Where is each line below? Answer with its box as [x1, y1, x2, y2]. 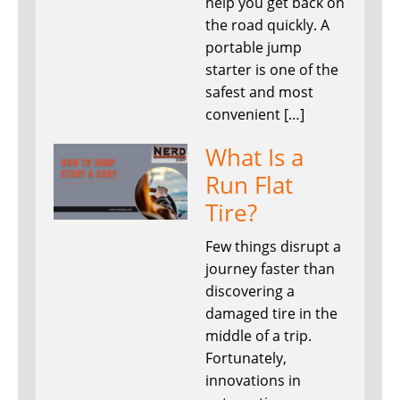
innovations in [205, 371, 301, 391]
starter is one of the [205, 60, 338, 80]
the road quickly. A [205, 15, 329, 36]
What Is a [205, 141, 304, 174]
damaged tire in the [205, 304, 337, 324]
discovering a [205, 281, 295, 302]
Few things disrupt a [205, 237, 341, 257]
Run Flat [205, 169, 293, 202]
